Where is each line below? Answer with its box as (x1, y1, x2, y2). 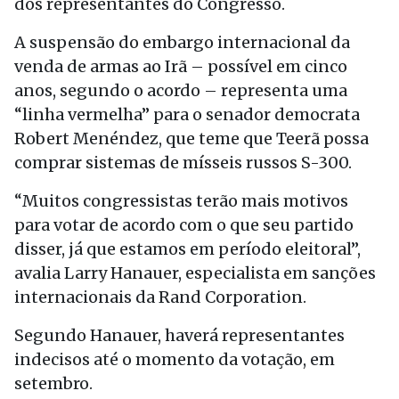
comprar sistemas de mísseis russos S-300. (14, 152, 352, 173)
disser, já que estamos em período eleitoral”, (14, 239, 361, 259)
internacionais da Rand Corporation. (14, 287, 306, 307)
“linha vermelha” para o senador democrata (14, 104, 360, 125)
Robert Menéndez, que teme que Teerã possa (14, 128, 369, 149)
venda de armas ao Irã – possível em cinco (14, 56, 347, 77)
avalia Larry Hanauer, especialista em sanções (14, 263, 376, 283)
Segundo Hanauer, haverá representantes (14, 325, 345, 346)
